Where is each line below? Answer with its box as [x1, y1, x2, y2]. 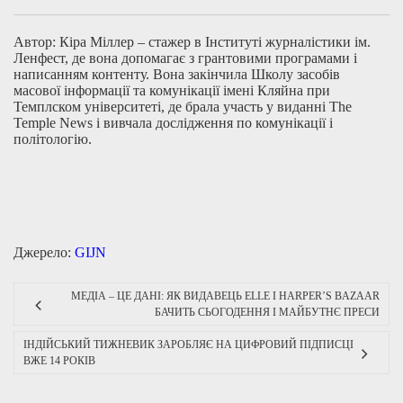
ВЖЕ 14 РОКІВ [23, 354, 95, 367]
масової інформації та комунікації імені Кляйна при [13, 82, 330, 98]
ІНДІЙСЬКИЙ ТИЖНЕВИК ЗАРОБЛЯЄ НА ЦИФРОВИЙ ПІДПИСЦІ [23, 337, 354, 351]
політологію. [13, 130, 92, 147]
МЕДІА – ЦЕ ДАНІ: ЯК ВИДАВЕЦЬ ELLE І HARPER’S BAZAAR [71, 289, 380, 302]
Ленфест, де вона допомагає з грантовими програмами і [13, 49, 357, 66]
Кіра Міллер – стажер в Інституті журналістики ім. [59, 33, 371, 49]
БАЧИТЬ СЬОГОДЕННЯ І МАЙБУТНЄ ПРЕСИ [155, 305, 380, 318]
